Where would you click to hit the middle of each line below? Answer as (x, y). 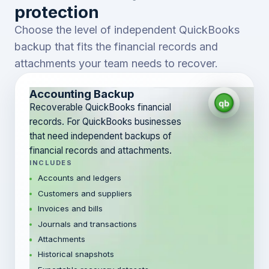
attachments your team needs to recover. (116, 63)
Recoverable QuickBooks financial (100, 107)
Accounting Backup (82, 93)
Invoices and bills (70, 209)
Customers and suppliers (85, 193)
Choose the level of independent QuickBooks (127, 29)
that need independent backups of (101, 136)
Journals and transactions (87, 224)
